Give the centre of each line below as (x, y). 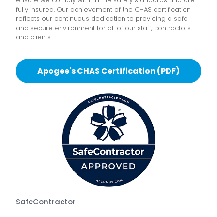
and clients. (34, 37)
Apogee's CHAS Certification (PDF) (108, 71)
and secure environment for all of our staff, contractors (103, 28)
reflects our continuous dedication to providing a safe (102, 19)
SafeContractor (46, 202)
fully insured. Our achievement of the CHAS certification (103, 9)
